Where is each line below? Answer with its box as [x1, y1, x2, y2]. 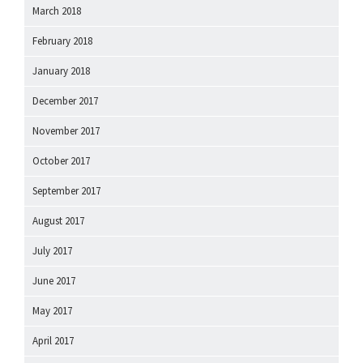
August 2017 [32, 214, 84, 228]
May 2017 [32, 304, 72, 318]
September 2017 [32, 184, 100, 199]
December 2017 [32, 94, 98, 109]
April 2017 [32, 334, 74, 348]
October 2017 [32, 154, 90, 169]
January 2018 [32, 64, 90, 79]
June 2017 [32, 274, 75, 288]
